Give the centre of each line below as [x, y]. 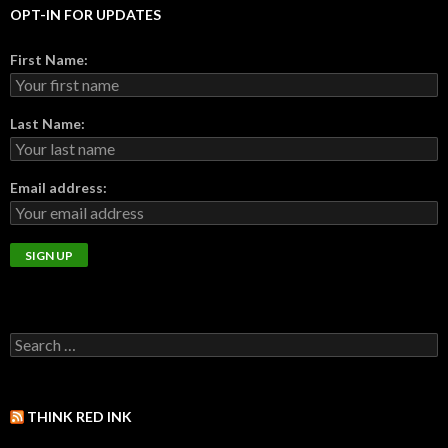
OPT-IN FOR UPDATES [85, 15]
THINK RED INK [79, 417]
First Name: [49, 60]
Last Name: [47, 124]
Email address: [58, 188]
